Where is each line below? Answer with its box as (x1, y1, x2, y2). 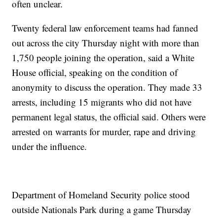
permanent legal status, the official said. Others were (12, 110, 206, 123)
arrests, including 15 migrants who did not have (12, 95, 192, 108)
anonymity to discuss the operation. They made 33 (12, 80, 203, 93)
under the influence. (12, 140, 87, 152)
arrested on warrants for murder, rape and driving (12, 125, 196, 138)
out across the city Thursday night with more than (12, 36, 200, 49)
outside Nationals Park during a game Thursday (12, 203, 192, 216)
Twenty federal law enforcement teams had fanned (12, 21, 199, 34)
